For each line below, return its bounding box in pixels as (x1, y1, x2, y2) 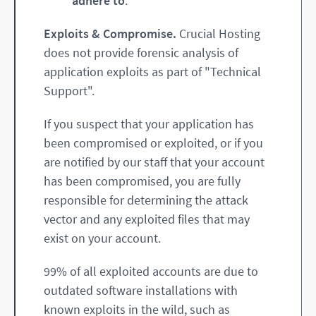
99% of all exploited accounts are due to (44, 263, 258, 280)
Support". (44, 83, 95, 99)
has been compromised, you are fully (44, 173, 241, 190)
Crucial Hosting (176, 25, 260, 42)
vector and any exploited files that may (44, 211, 250, 228)
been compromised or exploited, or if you (44, 135, 263, 152)
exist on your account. (44, 230, 161, 247)
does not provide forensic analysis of (44, 44, 238, 61)
